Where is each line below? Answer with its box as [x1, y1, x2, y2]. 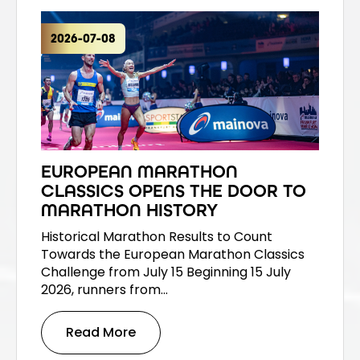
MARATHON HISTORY [41, 199, 218, 221]
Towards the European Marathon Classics [41, 244, 305, 264]
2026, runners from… [41, 280, 168, 299]
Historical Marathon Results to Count [41, 227, 272, 246]
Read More [66, 322, 136, 342]
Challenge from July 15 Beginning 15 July [41, 262, 291, 281]
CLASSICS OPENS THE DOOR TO [41, 180, 306, 202]
